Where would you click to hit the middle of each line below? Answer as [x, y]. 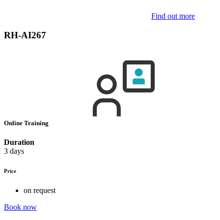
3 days [14, 151]
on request [40, 190]
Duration [19, 142]
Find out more [173, 16]
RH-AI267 [25, 35]
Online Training [27, 123]
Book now [20, 207]
